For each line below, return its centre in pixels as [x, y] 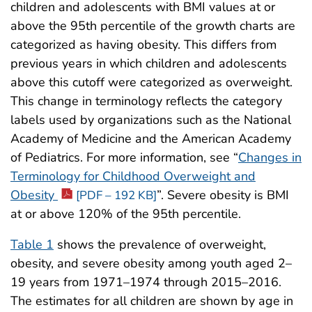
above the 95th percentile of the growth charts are [153, 25]
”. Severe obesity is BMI [223, 195]
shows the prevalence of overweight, [160, 244]
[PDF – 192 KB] [116, 195]
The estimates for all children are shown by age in [152, 301]
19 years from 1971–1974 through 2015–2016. [146, 282]
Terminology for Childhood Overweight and [133, 176]
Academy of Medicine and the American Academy [151, 138]
